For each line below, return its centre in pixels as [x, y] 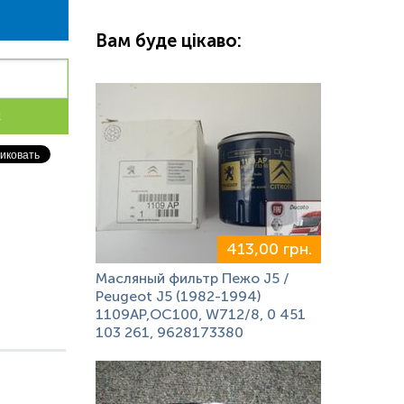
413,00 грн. [269, 249]
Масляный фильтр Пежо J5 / [193, 278]
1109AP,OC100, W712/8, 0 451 [201, 314]
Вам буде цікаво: [169, 41]
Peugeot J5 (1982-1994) [178, 296]
